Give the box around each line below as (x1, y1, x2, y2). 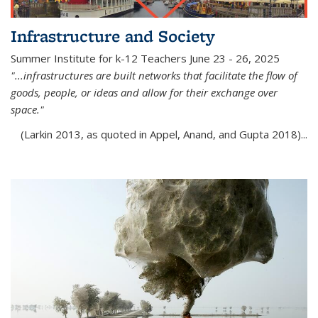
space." (11, 102, 44, 117)
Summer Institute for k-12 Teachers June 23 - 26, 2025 (11, 51, 280, 66)
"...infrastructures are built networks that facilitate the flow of (11, 68, 297, 83)
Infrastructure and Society (11, 25, 215, 48)
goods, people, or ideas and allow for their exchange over (11, 85, 278, 100)
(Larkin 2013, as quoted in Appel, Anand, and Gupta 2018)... (21, 127, 307, 142)
